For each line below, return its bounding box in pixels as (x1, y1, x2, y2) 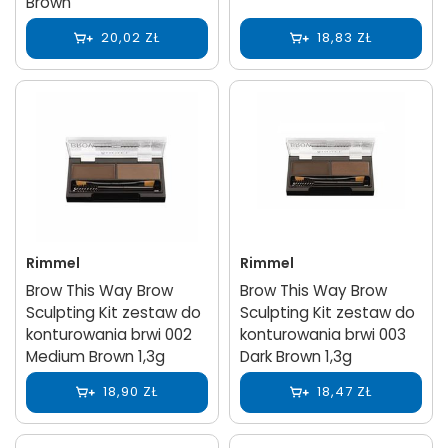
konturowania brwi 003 (240, 323, 406, 345)
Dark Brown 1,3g (240, 345, 352, 367)
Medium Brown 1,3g (26, 345, 165, 367)
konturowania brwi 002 (26, 323, 192, 345)
